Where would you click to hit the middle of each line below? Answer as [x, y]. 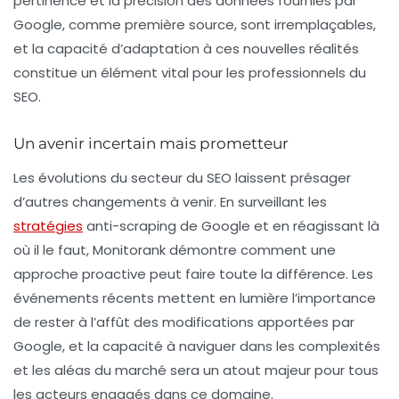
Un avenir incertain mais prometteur [151, 144]
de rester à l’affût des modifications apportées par [184, 322]
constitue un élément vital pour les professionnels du [190, 73]
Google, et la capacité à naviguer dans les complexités [197, 346]
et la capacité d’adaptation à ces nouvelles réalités [186, 49]
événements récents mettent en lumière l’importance [195, 298]
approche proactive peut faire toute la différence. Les [193, 274]
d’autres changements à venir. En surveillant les [170, 202]
